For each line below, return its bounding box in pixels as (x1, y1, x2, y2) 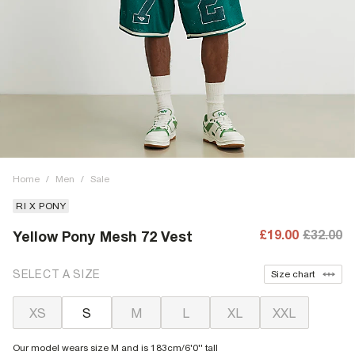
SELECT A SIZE (13, 267, 101, 281)
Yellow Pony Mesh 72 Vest (13, 228, 193, 245)
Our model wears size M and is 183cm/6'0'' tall (13, 342, 218, 353)
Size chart (271, 269, 315, 280)
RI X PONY (16, 200, 67, 212)
